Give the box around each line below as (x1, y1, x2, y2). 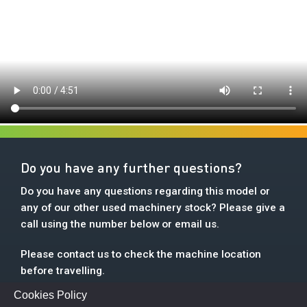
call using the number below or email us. (21, 218, 219, 230)
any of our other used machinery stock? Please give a (21, 201, 285, 214)
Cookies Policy (14, 289, 87, 301)
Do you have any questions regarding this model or (21, 185, 270, 197)
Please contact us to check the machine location (21, 248, 261, 260)
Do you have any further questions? (21, 158, 242, 176)
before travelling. (21, 265, 105, 277)
